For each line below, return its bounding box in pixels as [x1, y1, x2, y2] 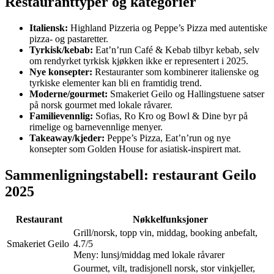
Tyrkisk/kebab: [29, 44, 93, 55]
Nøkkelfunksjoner [133, 213, 208, 224]
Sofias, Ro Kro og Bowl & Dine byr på [93, 110, 248, 121]
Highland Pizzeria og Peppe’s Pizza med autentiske [68, 22, 267, 33]
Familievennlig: [29, 110, 93, 121]
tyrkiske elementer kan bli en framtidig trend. [29, 77, 202, 88]
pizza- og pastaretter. [29, 33, 108, 44]
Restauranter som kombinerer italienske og [92, 66, 259, 77]
